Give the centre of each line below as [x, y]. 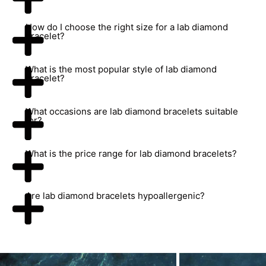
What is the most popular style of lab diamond [121, 69]
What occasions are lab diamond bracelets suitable [132, 111]
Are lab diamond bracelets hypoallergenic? [115, 196]
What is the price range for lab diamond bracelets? [131, 153]
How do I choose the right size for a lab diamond [127, 27]
